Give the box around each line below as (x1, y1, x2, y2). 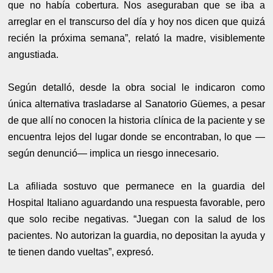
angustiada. (8, 49, 59, 60)
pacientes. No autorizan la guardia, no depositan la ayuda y (8, 230, 265, 241)
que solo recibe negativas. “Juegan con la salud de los (8, 214, 265, 225)
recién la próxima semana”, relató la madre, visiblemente (8, 33, 265, 44)
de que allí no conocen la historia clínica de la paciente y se (8, 115, 265, 126)
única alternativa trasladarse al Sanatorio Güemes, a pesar (8, 99, 265, 110)
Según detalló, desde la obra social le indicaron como (8, 82, 265, 93)
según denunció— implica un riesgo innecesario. (8, 148, 219, 159)
